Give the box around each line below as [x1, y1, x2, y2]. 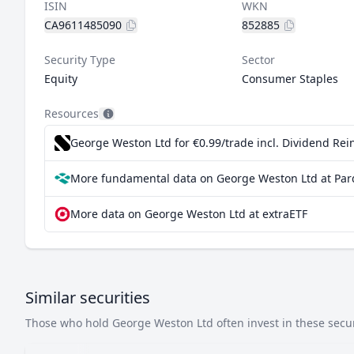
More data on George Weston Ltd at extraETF [70, 206, 307, 221]
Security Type [44, 52, 115, 67]
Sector [241, 52, 275, 67]
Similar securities [25, 287, 150, 308]
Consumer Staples [241, 71, 338, 86]
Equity [44, 71, 77, 86]
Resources [44, 106, 99, 121]
